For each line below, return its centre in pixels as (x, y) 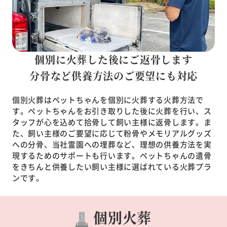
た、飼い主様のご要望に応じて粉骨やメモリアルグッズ (112, 133)
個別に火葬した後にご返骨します (113, 59)
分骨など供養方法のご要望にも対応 (113, 75)
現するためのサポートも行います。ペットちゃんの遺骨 (112, 155)
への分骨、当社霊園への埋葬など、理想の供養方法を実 (112, 144)
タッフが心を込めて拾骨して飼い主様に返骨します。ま (112, 122)
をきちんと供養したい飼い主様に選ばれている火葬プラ (112, 166)
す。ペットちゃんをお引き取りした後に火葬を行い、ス (112, 110)
